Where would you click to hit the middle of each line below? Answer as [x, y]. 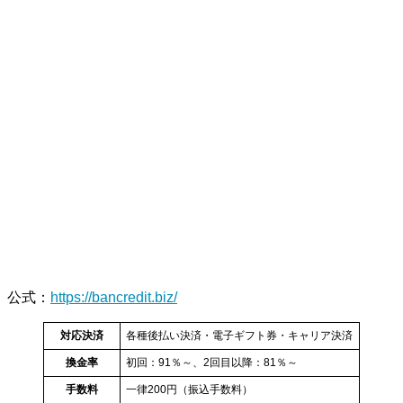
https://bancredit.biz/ [114, 297]
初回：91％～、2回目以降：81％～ [212, 363]
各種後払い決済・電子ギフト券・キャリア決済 [239, 336]
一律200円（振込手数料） [189, 390]
